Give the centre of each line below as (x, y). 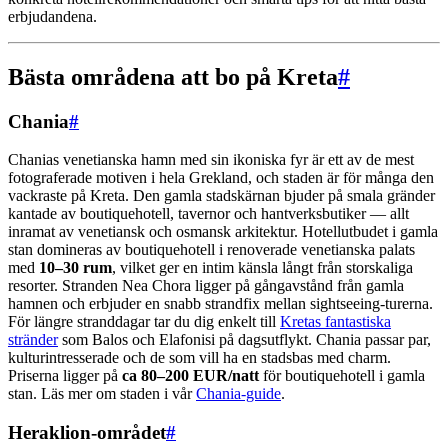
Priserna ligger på (65, 376)
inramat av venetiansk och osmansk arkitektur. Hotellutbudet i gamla (223, 232)
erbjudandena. (52, 16)
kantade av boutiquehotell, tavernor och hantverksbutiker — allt (208, 214)
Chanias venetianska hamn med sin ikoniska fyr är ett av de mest (211, 160)
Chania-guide (238, 394)
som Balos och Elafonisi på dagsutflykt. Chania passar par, (244, 340)
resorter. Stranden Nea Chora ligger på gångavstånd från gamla (206, 286)
